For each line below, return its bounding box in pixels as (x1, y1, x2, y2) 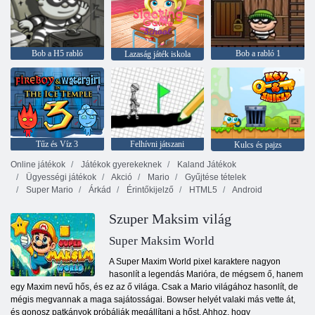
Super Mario (24, 185, 73, 195)
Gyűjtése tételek (183, 172, 246, 183)
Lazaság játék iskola (124, 49, 191, 60)
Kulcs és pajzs (233, 140, 282, 150)
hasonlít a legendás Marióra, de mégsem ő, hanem (109, 269, 303, 280)
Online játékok (11, 160, 65, 170)
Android (231, 185, 262, 195)
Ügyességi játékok (24, 172, 96, 183)
